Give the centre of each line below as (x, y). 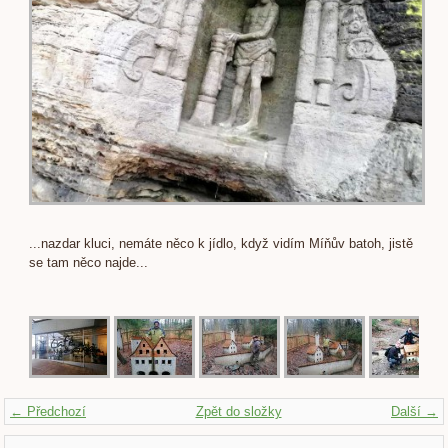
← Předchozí (48, 411)
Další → (414, 411)
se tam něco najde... (88, 262)
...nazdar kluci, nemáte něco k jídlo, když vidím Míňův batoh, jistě (221, 243)
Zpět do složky (238, 411)
